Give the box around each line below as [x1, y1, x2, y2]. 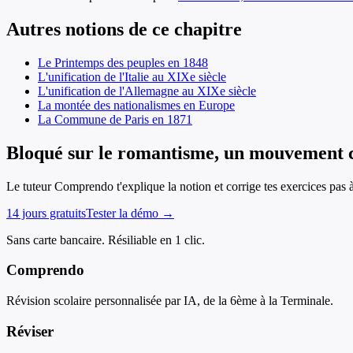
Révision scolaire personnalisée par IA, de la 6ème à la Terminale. [6, 294, 333, 308]
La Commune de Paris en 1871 [38, 112, 192, 126]
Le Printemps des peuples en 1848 [38, 55, 208, 69]
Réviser [6, 322, 54, 340]
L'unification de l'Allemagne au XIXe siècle [38, 84, 256, 98]
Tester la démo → [86, 206, 174, 220]
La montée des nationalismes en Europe [38, 98, 235, 112]
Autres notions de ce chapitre [6, 18, 242, 39]
